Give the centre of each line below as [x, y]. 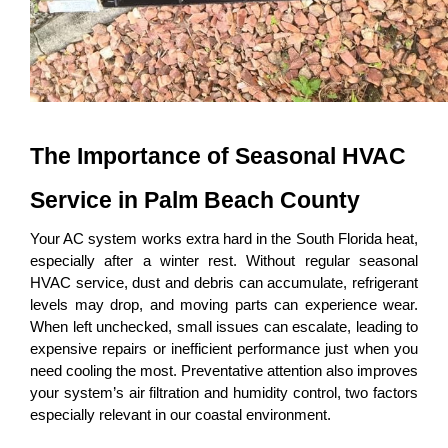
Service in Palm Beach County [195, 200]
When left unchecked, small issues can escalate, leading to [224, 327]
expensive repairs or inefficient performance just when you [224, 349]
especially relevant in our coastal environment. [180, 415]
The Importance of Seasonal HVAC [218, 156]
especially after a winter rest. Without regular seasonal [224, 261]
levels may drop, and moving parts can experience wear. [224, 305]
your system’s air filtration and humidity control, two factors [224, 393]
